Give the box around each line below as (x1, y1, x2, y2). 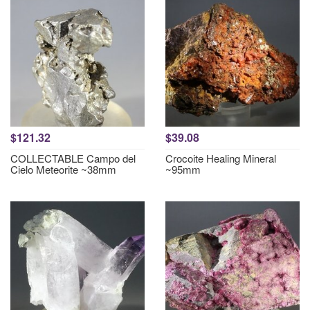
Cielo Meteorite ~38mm (10, 162, 116, 176)
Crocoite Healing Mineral (165, 151, 276, 165)
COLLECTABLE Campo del (10, 151, 136, 165)
